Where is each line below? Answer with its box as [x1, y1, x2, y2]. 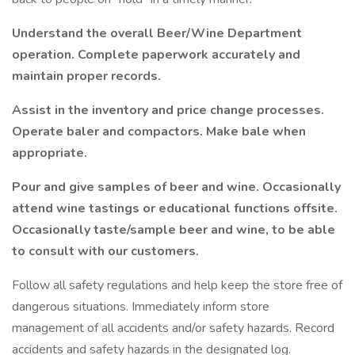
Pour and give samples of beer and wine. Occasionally [12, 178, 341, 196]
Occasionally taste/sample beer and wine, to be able [12, 221, 335, 239]
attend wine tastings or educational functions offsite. [12, 200, 338, 217]
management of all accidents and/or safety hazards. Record [12, 319, 334, 337]
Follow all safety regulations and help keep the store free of [12, 277, 342, 294]
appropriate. [12, 144, 87, 162]
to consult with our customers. [12, 242, 199, 260]
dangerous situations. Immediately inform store [12, 298, 269, 315]
